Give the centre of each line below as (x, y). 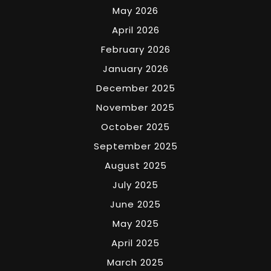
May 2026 (135, 10)
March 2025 (135, 262)
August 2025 (135, 165)
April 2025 (135, 243)
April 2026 (135, 30)
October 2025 (135, 126)
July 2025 (135, 184)
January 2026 (135, 68)
